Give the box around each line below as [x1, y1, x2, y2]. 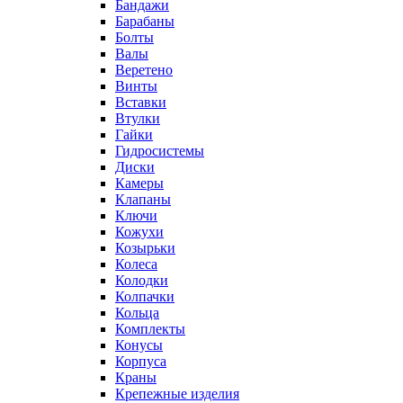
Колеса [115, 256, 157, 272]
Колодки [115, 273, 168, 288]
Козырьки [115, 240, 175, 255]
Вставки [115, 94, 166, 110]
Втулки [115, 111, 160, 126]
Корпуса [115, 354, 166, 369]
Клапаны [115, 192, 171, 207]
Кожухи [115, 224, 164, 239]
